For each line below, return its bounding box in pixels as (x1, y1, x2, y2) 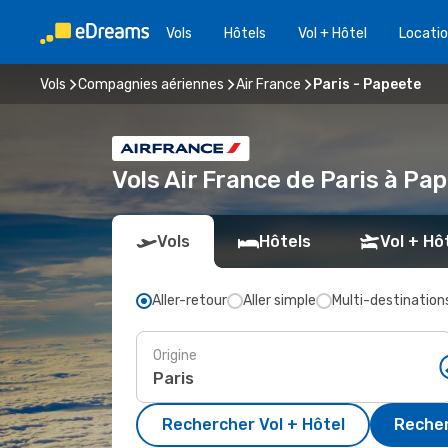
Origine (153, 346, 197, 364)
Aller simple (243, 292, 316, 309)
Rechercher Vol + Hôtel (161, 415, 345, 434)
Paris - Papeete (313, 75, 421, 93)
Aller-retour (152, 292, 227, 309)
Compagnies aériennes (78, 75, 224, 93)
